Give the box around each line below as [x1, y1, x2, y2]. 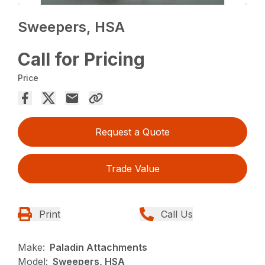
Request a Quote [95, 126, 170, 138]
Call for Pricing [18, 49, 146, 70]
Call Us [161, 208, 193, 221]
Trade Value [105, 163, 160, 175]
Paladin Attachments [50, 241, 148, 254]
